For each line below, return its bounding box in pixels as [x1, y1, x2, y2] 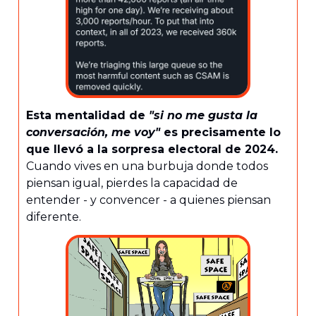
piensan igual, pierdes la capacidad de [26, 176, 238, 190]
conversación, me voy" [26, 126, 160, 140]
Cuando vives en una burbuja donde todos [26, 159, 268, 174]
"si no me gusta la [149, 109, 257, 123]
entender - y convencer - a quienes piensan [26, 193, 271, 207]
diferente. [26, 210, 81, 224]
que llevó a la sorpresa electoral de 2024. [26, 142, 278, 157]
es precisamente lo [160, 126, 281, 140]
